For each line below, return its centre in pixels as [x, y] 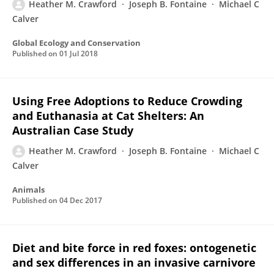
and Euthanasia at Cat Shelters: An [108, 116]
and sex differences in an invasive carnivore [134, 262]
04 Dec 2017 [81, 200]
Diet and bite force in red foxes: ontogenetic [134, 248]
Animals [28, 190]
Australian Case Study [73, 130]
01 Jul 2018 [79, 54]
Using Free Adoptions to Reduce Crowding [127, 101]
